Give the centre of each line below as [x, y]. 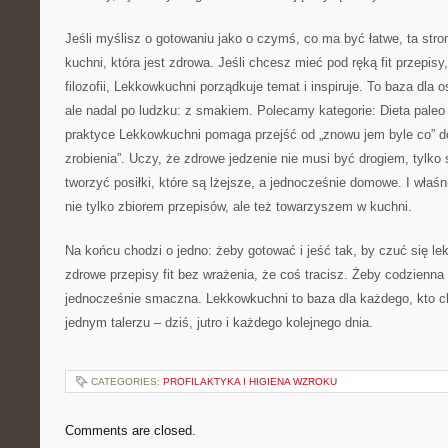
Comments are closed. [130, 430]
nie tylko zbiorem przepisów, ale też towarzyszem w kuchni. [238, 206]
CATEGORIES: [127, 381]
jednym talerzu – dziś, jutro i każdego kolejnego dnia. [219, 322]
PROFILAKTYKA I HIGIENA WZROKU [250, 381]
